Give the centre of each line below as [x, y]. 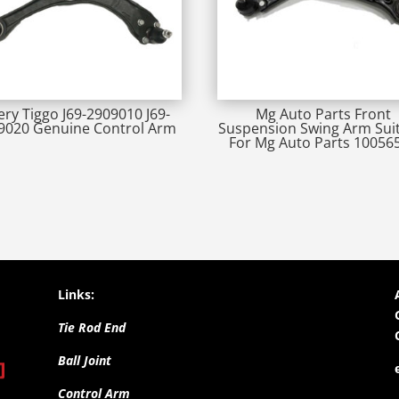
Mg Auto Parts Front [324, 114]
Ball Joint [84, 360]
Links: [76, 294]
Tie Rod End [91, 327]
